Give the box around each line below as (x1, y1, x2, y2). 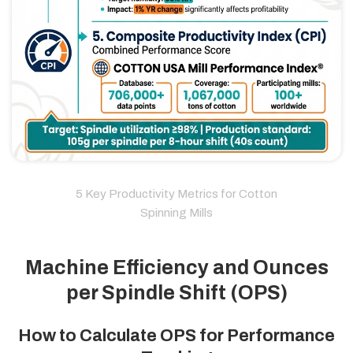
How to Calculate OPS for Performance (18, 325, 335, 345)
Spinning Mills (140, 206, 213, 219)
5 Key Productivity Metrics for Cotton (76, 187, 277, 200)
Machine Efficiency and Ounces (24, 257, 329, 279)
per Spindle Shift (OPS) (65, 282, 288, 304)
